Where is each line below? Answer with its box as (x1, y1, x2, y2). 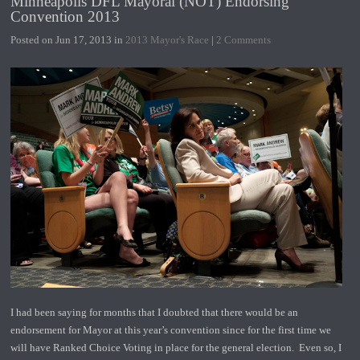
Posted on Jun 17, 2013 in (10, 33, 126, 46)
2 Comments (216, 33, 272, 46)
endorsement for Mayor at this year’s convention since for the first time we (10, 323, 332, 336)
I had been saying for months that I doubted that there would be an (10, 305, 299, 318)
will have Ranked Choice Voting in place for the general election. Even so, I (10, 341, 342, 354)
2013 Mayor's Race (125, 33, 210, 46)
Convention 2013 (10, 7, 121, 25)
